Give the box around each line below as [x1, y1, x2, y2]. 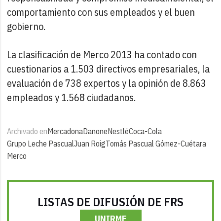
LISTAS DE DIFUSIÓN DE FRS [37, 193, 184, 210]
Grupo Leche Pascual [7, 138, 74, 148]
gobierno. [7, 19, 46, 33]
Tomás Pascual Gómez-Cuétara [106, 138, 207, 148]
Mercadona [47, 126, 83, 136]
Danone [83, 126, 108, 136]
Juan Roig [74, 138, 106, 148]
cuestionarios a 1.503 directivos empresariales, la [7, 62, 210, 75]
